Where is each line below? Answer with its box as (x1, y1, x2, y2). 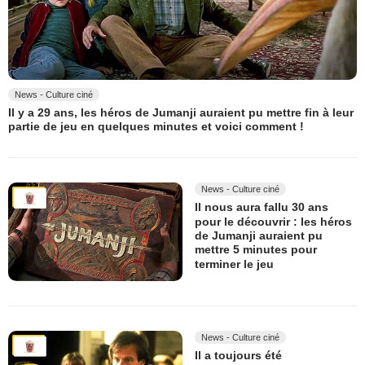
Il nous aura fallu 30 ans (195, 200, 328, 214)
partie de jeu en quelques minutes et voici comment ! (8, 120, 304, 134)
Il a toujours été (195, 349, 282, 363)
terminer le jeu (195, 257, 274, 270)
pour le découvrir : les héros (195, 214, 352, 228)
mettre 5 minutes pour (195, 243, 317, 257)
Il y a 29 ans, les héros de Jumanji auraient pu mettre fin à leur (8, 106, 354, 120)
